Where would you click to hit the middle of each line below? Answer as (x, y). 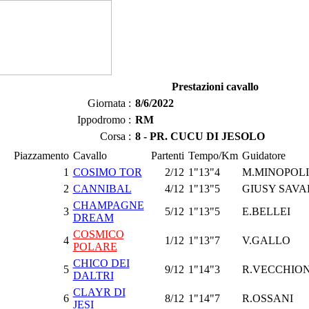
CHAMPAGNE (108, 205)
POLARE (95, 247)
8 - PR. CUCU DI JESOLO (200, 136)
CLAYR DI (99, 292)
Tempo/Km (213, 156)
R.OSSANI (267, 298)
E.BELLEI (266, 211)
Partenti (167, 156)
